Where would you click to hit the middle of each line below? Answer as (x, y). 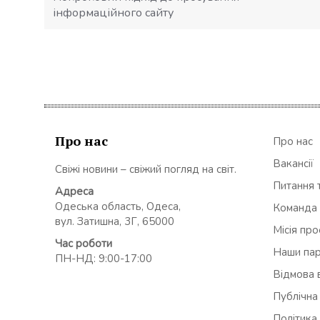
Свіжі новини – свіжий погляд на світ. (146, 169)
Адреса (74, 191)
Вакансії (293, 163)
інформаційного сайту (113, 13)
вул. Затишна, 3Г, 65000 (115, 221)
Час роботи (84, 243)
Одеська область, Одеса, (118, 206)
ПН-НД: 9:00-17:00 (104, 258)
